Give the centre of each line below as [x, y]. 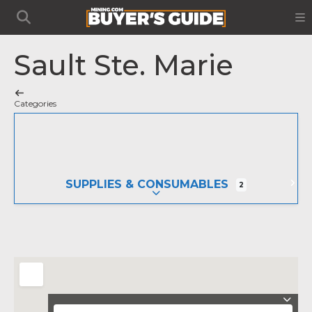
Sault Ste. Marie [124, 65]
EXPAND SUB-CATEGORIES [208, 193]
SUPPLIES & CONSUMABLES [147, 184]
